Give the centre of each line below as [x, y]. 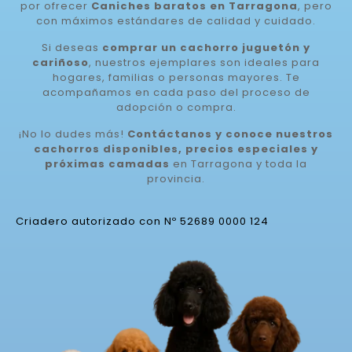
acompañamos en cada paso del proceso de [176, 92]
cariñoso [60, 62]
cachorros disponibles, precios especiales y [176, 149]
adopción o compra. [176, 107]
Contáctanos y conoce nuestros [230, 134]
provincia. [176, 179]
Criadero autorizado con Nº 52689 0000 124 [142, 221]
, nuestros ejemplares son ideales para [204, 62]
